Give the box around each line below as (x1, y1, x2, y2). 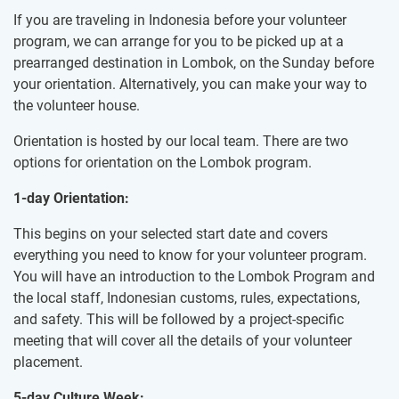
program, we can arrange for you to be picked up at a (13, 33, 344, 51)
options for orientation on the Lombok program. (13, 154, 312, 172)
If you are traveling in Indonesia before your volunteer (13, 12, 346, 29)
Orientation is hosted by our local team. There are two (13, 133, 348, 151)
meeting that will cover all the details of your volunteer (13, 332, 352, 350)
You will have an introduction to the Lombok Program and (13, 268, 375, 286)
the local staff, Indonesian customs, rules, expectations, (13, 289, 360, 307)
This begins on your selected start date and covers (13, 225, 328, 243)
